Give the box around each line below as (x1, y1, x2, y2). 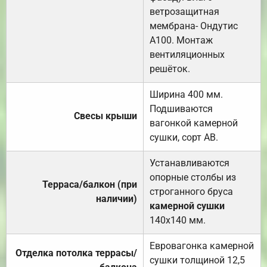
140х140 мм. (150, 215, 206, 226)
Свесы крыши (74, 110, 137, 122)
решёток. (150, 63, 190, 75)
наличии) (96, 193, 137, 205)
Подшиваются (150, 103, 213, 115)
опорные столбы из (150, 172, 236, 184)
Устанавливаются (150, 157, 229, 169)
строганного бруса (150, 186, 233, 198)
